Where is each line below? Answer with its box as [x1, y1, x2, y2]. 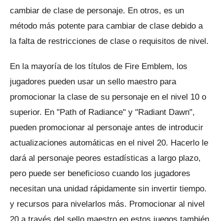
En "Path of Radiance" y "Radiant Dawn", [44, 107, 195, 117]
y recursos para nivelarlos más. [10, 199, 129, 209]
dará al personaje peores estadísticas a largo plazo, [10, 153, 201, 163]
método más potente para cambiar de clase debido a [10, 21, 203, 31]
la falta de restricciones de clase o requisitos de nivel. [10, 36, 209, 46]
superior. [10, 107, 44, 117]
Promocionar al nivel [129, 199, 205, 209]
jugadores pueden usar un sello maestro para [10, 76, 176, 86]
